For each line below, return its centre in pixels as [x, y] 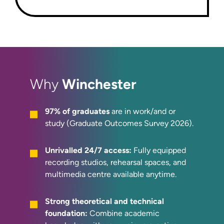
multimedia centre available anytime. [111, 174]
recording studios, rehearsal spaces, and [115, 162]
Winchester [99, 84]
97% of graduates [78, 111]
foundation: [66, 213]
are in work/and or [143, 111]
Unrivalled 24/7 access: [88, 150]
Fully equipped [159, 150]
